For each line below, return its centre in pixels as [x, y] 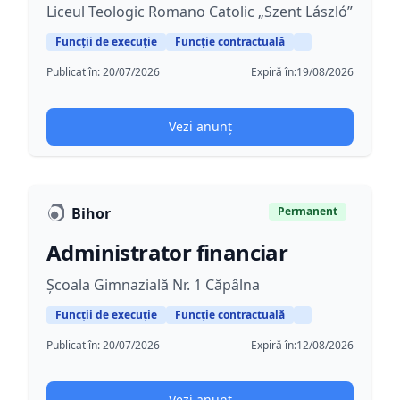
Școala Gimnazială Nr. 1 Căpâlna [153, 285]
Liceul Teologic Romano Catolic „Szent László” [200, 12]
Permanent [308, 211]
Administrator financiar [167, 252]
